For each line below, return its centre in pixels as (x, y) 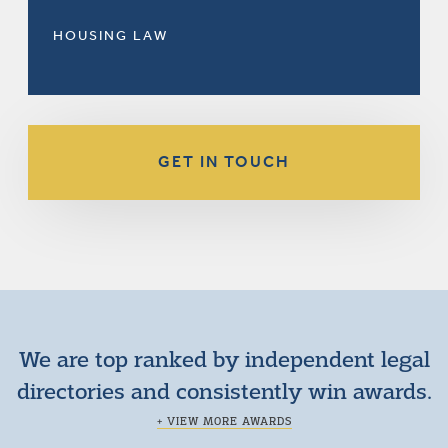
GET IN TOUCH (224, 161)
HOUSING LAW (110, 35)
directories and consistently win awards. (224, 390)
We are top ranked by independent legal (224, 358)
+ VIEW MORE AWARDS (224, 420)
